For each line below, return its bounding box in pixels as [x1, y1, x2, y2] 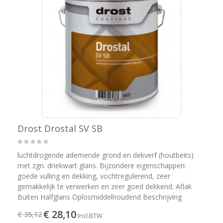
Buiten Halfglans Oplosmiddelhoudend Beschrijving [17, 192, 182, 202]
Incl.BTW [78, 211, 103, 220]
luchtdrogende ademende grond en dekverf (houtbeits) [17, 150, 194, 160]
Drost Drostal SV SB [17, 122, 103, 134]
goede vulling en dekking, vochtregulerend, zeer [17, 171, 170, 181]
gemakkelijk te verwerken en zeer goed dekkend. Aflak [17, 181, 192, 191]
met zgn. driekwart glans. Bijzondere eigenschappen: [17, 160, 186, 170]
